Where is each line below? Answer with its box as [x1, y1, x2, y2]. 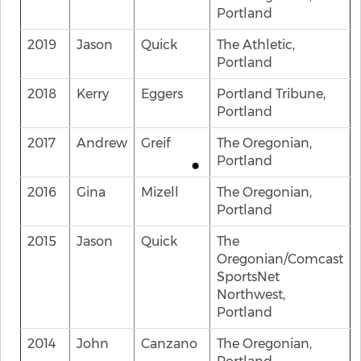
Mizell [141, 185, 179, 200]
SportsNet [217, 269, 280, 284]
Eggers [141, 86, 183, 102]
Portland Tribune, [217, 86, 326, 102]
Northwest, [217, 287, 285, 302]
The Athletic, [217, 37, 295, 52]
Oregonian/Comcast [217, 251, 343, 267]
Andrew [77, 135, 127, 151]
